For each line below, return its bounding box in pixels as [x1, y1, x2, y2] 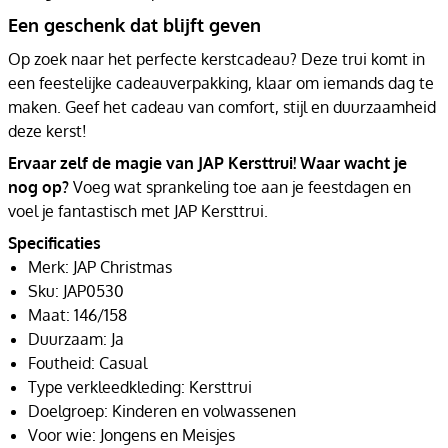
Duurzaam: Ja [28, 328, 124, 349]
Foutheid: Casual [28, 352, 147, 373]
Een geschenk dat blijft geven [8, 13, 261, 36]
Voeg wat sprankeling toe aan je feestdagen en [69, 176, 411, 197]
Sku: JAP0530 [28, 280, 124, 301]
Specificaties [8, 232, 101, 253]
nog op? [8, 176, 69, 197]
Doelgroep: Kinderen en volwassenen [28, 400, 296, 421]
